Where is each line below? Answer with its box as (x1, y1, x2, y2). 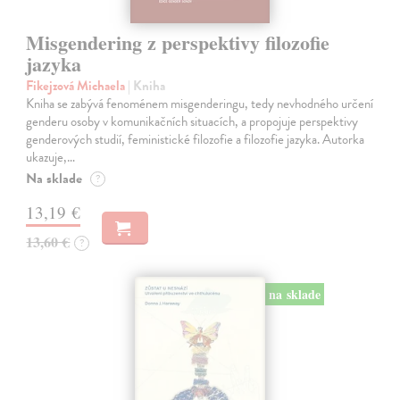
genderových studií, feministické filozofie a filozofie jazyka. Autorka (26, 129, 365, 149)
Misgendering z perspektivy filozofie (26, 27, 330, 57)
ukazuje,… (26, 146, 76, 167)
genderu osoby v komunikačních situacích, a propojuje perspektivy (26, 111, 359, 131)
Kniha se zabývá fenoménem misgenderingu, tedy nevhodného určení (26, 93, 374, 113)
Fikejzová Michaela (26, 75, 129, 96)
